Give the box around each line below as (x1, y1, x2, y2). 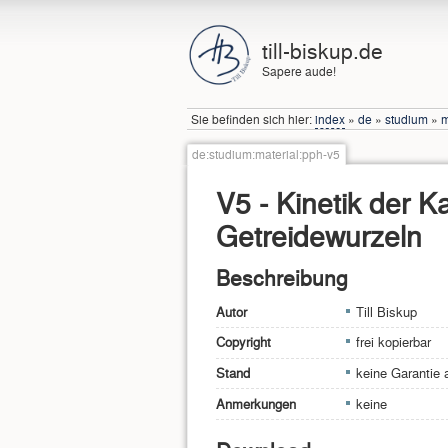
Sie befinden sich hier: (191, 109, 316, 128)
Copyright (216, 333, 271, 352)
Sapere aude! (262, 62, 337, 80)
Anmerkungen (216, 394, 296, 413)
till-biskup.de (262, 35, 384, 65)
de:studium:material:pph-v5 (192, 145, 341, 164)
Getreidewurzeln (216, 215, 422, 257)
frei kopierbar (355, 333, 431, 352)
